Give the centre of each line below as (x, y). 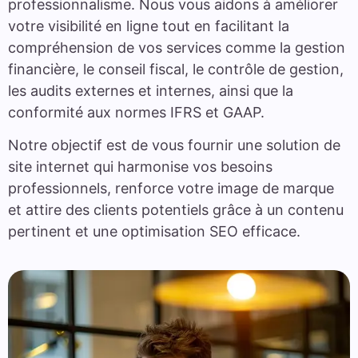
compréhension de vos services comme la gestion (177, 47)
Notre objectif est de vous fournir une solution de (174, 145)
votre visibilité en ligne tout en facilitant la (149, 26)
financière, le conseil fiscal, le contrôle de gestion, (176, 69)
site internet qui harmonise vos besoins (140, 167)
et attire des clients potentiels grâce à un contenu (176, 210)
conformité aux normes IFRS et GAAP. (136, 112)
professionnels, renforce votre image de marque (171, 189)
